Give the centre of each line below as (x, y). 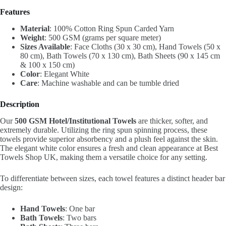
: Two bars (79, 217)
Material (35, 28)
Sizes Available (45, 46)
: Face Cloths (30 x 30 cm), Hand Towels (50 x (145, 46)
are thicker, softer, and (172, 121)
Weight (32, 37)
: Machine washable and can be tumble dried (108, 83)
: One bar (80, 208)
